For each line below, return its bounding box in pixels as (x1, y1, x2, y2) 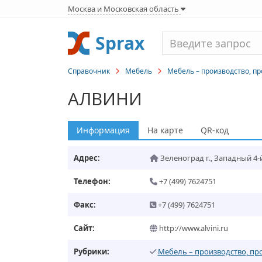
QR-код (200, 125, 229, 136)
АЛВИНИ (67, 87, 142, 111)
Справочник (67, 66, 110, 76)
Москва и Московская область (67, 4, 181, 14)
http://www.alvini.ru (157, 223, 228, 233)
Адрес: (73, 153, 100, 163)
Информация (76, 125, 130, 136)
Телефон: (73, 176, 111, 187)
